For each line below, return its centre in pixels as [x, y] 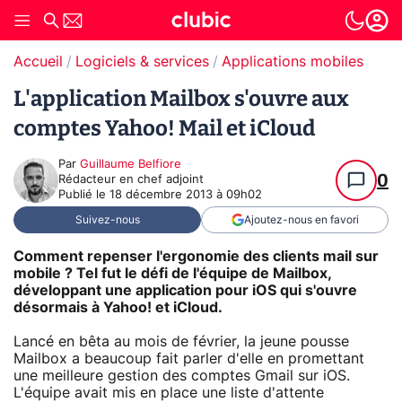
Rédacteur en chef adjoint [131, 180]
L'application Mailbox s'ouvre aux [181, 99]
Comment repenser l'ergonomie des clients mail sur [196, 256]
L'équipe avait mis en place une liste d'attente [169, 393]
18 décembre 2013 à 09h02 [186, 195]
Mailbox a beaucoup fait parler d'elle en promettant [189, 358]
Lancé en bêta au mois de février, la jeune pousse [181, 341]
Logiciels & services [142, 62]
